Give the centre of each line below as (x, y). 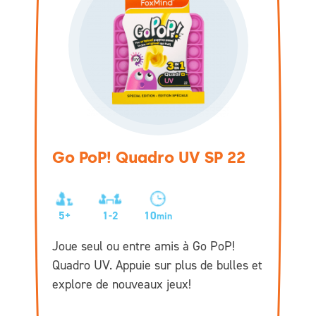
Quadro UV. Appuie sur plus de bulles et (157, 265)
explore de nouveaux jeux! (122, 284)
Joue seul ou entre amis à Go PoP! (144, 246)
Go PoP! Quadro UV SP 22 (149, 157)
